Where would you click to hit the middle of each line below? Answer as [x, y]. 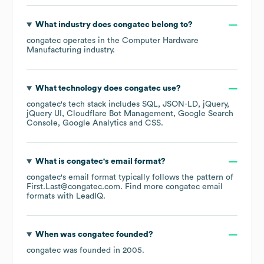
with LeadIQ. [80, 197]
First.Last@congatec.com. [76, 187]
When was [56, 235]
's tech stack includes [101, 105]
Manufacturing [54, 50]
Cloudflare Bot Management [120, 114]
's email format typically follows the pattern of [147, 178]
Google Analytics [95, 123]
